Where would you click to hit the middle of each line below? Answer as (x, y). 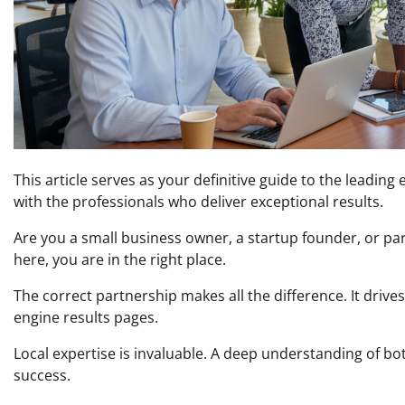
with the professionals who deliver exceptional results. (198, 201)
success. (42, 375)
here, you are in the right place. (120, 259)
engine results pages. (86, 317)
